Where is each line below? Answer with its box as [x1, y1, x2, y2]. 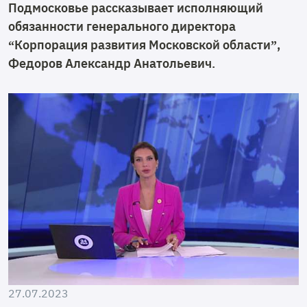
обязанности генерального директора [8, 18, 236, 34]
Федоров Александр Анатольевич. [8, 55, 215, 71]
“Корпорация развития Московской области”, [8, 36, 280, 53]
